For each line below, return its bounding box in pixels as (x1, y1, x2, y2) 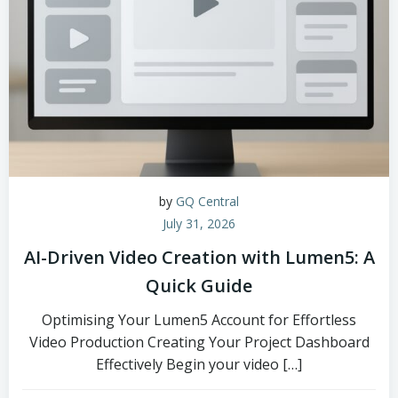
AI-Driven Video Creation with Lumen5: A (23, 245, 375, 269)
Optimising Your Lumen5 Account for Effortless (42, 310, 356, 330)
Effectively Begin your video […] (96, 354, 302, 374)
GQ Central (176, 193, 239, 210)
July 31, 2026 (163, 215, 235, 232)
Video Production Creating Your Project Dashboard (28, 332, 370, 352)
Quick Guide (146, 274, 252, 298)
